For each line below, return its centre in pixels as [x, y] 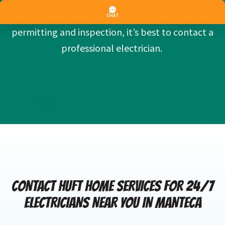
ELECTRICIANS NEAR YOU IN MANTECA [113, 203]
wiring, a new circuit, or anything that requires [113, 16]
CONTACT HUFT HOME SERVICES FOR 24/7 [113, 186]
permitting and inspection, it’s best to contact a [113, 32]
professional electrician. [113, 48]
